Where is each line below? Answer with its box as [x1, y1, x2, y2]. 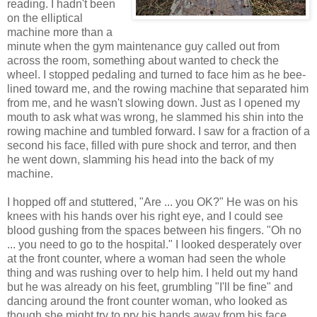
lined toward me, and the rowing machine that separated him [7, 82, 309, 95]
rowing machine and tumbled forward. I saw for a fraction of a [7, 125, 310, 137]
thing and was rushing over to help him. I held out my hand [7, 266, 298, 279]
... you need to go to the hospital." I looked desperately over [7, 238, 301, 250]
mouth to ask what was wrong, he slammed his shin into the [7, 110, 304, 123]
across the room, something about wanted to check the [7, 54, 279, 67]
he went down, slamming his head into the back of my [7, 153, 274, 166]
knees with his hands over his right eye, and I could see [7, 209, 283, 222]
